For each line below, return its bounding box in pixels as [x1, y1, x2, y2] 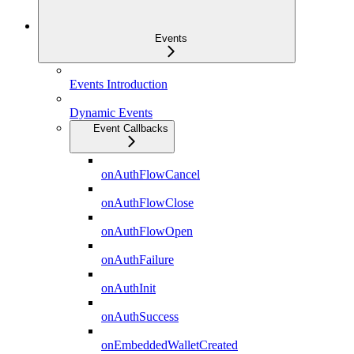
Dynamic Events [70, 105, 153, 119]
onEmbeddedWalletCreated [101, 337, 238, 352]
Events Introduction [70, 77, 168, 91]
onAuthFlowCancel [101, 167, 200, 181]
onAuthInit [101, 281, 156, 295]
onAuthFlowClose [101, 195, 194, 209]
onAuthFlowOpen [101, 224, 193, 238]
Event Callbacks [93, 122, 168, 134]
